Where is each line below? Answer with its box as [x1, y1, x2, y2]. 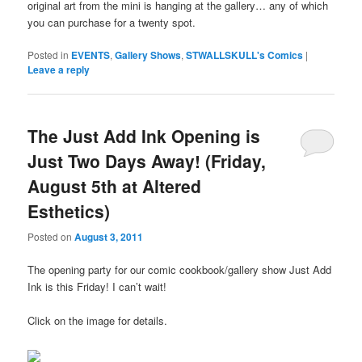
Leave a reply [27, 62, 90, 78]
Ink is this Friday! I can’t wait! [27, 278, 167, 294]
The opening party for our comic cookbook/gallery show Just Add [27, 261, 332, 277]
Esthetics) [27, 199, 111, 224]
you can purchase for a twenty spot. [27, 15, 196, 31]
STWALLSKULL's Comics [186, 48, 304, 63]
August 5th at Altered [27, 174, 202, 199]
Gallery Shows [115, 48, 182, 63]
